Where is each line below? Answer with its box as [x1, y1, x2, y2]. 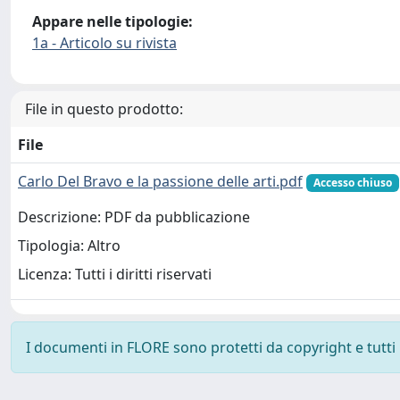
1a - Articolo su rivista [32, 33, 177, 53]
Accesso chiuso [312, 175, 392, 190]
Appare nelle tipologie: [32, 12, 193, 31]
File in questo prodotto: [25, 99, 183, 119]
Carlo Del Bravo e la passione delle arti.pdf [18, 171, 303, 191]
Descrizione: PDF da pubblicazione [18, 207, 250, 228]
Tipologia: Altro [18, 236, 121, 256]
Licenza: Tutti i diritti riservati [18, 264, 212, 285]
